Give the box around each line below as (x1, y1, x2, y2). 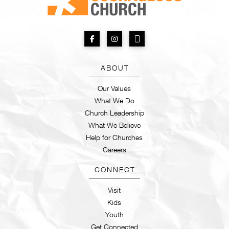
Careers (102, 145, 126, 154)
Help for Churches (86, 133, 143, 142)
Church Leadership (84, 108, 144, 118)
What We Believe (88, 121, 141, 130)
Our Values (98, 84, 131, 93)
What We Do (94, 96, 134, 105)
